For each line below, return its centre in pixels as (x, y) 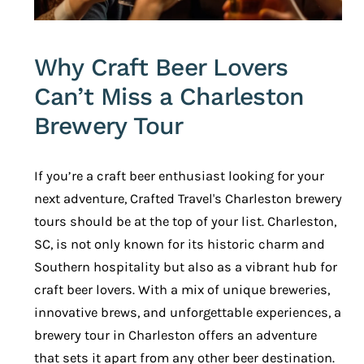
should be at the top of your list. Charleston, (201, 222)
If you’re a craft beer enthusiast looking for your (179, 176)
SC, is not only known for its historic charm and (179, 245)
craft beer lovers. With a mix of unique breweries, (182, 290)
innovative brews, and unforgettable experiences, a (187, 313)
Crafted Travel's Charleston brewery (236, 199)
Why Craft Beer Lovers (160, 67)
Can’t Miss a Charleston (169, 97)
